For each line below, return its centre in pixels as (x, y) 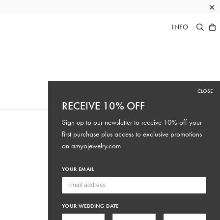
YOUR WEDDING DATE (90, 206)
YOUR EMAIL (78, 169)
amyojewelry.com (96, 146)
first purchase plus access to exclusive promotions (132, 134)
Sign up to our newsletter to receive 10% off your (132, 122)
